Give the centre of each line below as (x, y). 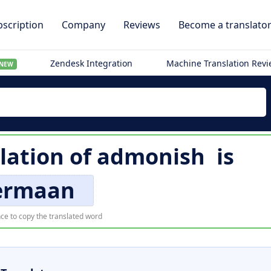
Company (83, 25)
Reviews (142, 25)
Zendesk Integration (92, 63)
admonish (151, 156)
